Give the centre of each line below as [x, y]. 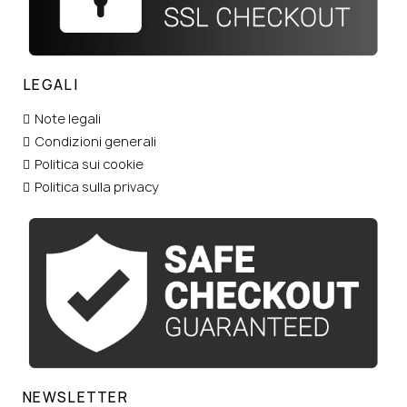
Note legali [68, 118]
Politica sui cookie [89, 164]
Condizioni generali [95, 141]
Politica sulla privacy [97, 186]
